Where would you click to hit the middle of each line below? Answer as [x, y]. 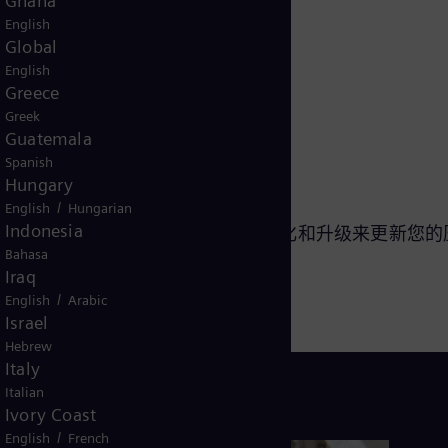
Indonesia [44, 230]
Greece [32, 92]
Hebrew [28, 346]
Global [31, 46]
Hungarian [100, 208]
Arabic [87, 300]
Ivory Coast [51, 414]
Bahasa [26, 254]
